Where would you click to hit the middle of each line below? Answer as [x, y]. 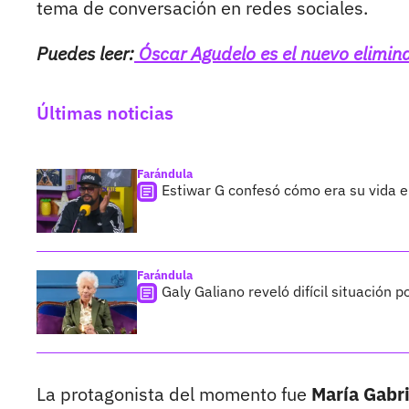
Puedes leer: [85, 54]
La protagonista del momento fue [174, 394]
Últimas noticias [105, 113]
